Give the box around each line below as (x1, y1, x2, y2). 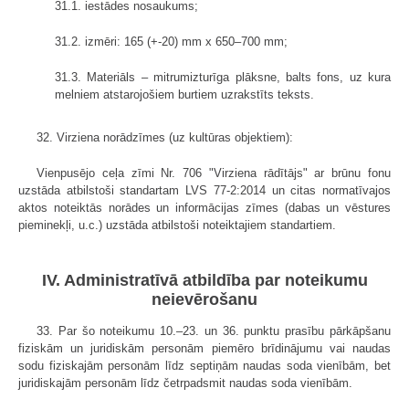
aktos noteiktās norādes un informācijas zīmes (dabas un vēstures (18, 200, 391, 215)
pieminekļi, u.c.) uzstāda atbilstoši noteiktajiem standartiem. (18, 217, 336, 232)
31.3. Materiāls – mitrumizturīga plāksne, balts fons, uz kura (55, 69, 391, 84)
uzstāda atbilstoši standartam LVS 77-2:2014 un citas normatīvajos (18, 183, 391, 197)
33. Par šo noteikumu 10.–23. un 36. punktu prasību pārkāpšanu (37, 323, 391, 338)
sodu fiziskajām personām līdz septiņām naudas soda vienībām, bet (18, 358, 391, 372)
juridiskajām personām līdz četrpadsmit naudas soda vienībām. (18, 375, 352, 390)
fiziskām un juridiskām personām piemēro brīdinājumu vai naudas (18, 341, 391, 355)
